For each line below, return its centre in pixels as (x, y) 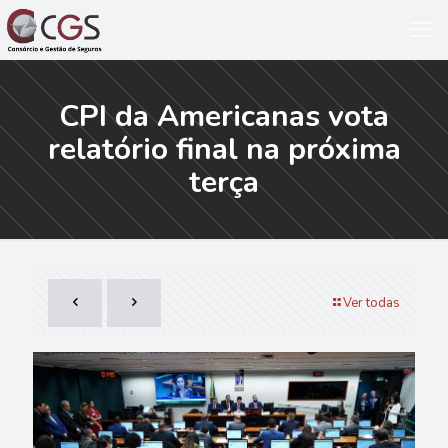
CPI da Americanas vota (224, 116)
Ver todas (371, 303)
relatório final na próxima (224, 149)
